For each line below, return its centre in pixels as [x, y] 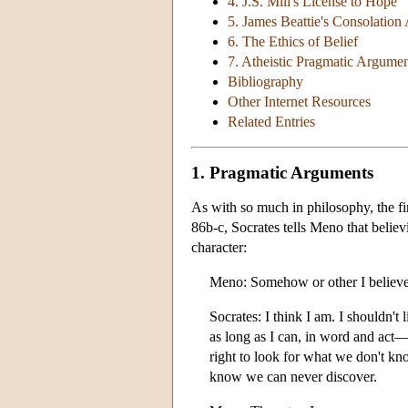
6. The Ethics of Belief [293, 42]
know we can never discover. [293, 376]
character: [219, 247]
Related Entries [271, 122]
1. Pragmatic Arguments [282, 172]
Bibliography [265, 82]
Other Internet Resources [299, 102]
